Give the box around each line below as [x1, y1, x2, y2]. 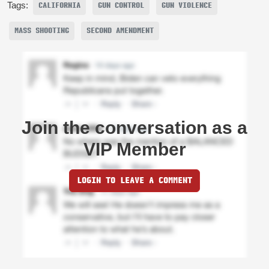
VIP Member [83, 139, 186, 159]
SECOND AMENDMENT [86, 25, 154, 35]
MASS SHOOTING [14, 25, 69, 35]
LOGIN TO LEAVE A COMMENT [77, 175, 192, 186]
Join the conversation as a [22, 117, 247, 138]
